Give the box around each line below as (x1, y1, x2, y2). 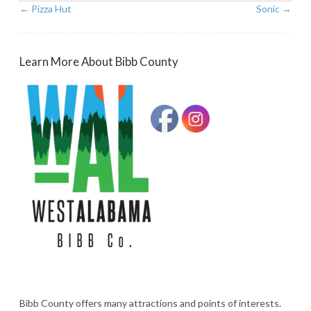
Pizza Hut (29, 3, 72, 15)
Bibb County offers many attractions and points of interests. (19, 297, 281, 310)
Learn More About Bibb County (19, 54, 178, 69)
